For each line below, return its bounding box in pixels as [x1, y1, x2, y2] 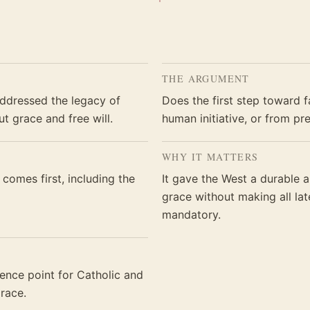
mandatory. [162, 208, 221, 221]
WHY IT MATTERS [162, 150, 259, 163]
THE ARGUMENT [162, 72, 250, 85]
